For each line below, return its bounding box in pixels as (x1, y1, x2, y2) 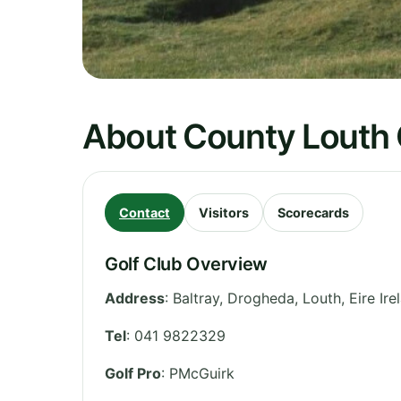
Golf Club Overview (105, 252, 268, 275)
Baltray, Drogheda (173, 288, 294, 307)
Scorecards (277, 204, 349, 220)
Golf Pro (105, 363, 161, 382)
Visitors (199, 204, 249, 220)
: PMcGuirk (161, 363, 235, 382)
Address (105, 288, 165, 307)
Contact (119, 204, 170, 220)
